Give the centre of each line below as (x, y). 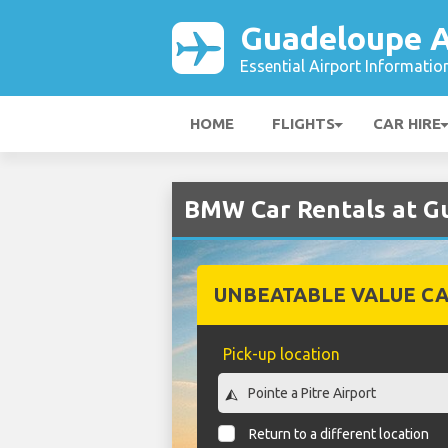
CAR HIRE (407, 123)
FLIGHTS (303, 123)
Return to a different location (339, 434)
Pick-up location (281, 354)
